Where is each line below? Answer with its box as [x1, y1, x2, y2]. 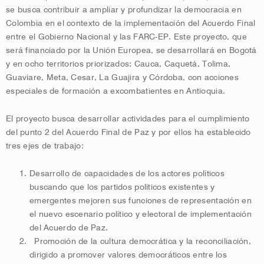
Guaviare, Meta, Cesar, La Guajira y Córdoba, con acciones [6, 73, 239, 82]
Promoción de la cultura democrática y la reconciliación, [29, 237, 251, 246]
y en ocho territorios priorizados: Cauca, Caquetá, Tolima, [6, 60, 231, 68]
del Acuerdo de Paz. [29, 223, 108, 232]
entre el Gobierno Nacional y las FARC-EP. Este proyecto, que [6, 32, 247, 41]
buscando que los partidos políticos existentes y [29, 183, 215, 192]
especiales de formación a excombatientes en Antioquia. [6, 87, 226, 95]
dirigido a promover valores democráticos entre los [29, 250, 227, 259]
